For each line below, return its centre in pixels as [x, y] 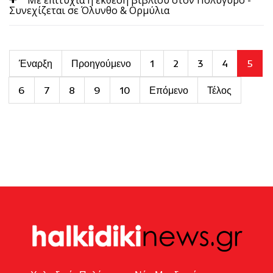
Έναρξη [36, 63]
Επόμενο [169, 90]
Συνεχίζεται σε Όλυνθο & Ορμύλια [89, 10]
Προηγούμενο [101, 63]
